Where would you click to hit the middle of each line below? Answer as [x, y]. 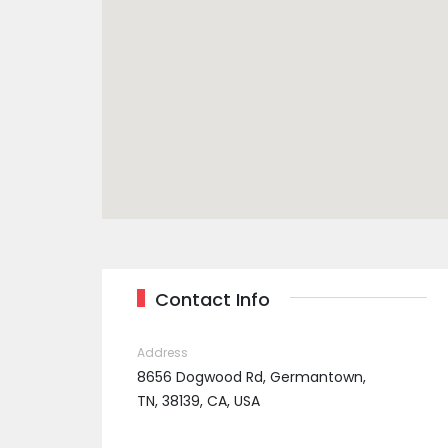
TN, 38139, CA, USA [198, 401]
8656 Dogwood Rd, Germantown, [251, 377]
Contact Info [212, 299]
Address [162, 352]
